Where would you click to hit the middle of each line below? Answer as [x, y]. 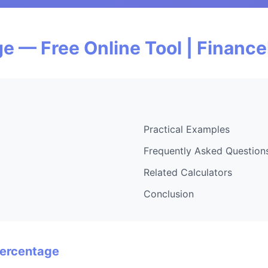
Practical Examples [187, 129]
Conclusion [169, 194]
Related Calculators [188, 172]
